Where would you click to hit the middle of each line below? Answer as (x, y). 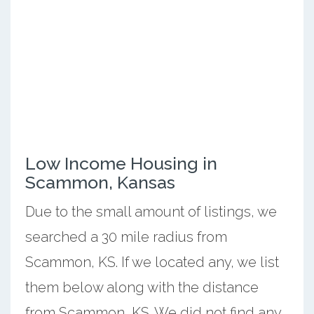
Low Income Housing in (121, 163)
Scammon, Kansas (100, 182)
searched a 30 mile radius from (126, 237)
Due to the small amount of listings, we (151, 211)
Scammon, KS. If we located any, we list (152, 262)
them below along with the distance (142, 287)
